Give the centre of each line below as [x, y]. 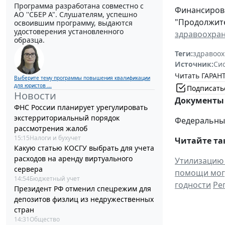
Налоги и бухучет [55, 138]
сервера [28, 169]
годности [193, 185]
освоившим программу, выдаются [73, 23]
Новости [35, 96]
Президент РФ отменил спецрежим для [83, 189]
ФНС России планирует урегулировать [81, 107]
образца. [29, 40]
